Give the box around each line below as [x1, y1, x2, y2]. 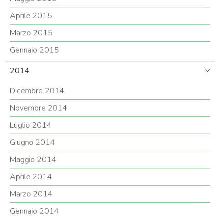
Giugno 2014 [10, 137, 55, 148]
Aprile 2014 [10, 171, 52, 182]
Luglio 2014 [10, 120, 52, 131]
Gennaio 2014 [10, 206, 59, 217]
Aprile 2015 [10, 10, 52, 21]
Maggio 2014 [10, 154, 56, 165]
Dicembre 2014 [10, 85, 64, 96]
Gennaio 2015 [10, 45, 59, 55]
